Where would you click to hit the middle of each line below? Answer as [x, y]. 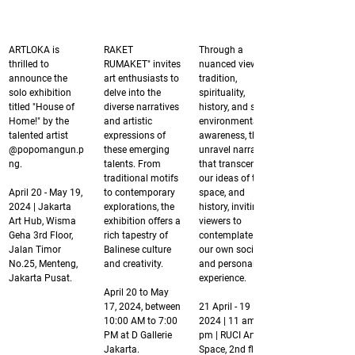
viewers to [221, 221]
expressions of [136, 135]
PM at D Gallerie [139, 335]
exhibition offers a [143, 221]
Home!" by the [40, 121]
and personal [228, 263]
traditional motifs [142, 178]
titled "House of [43, 107]
